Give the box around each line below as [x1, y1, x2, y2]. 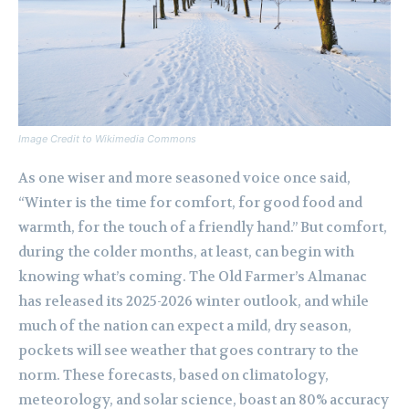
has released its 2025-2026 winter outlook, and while [18, 292, 369, 311]
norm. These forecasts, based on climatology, [18, 366, 329, 385]
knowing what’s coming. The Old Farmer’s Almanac [18, 267, 367, 287]
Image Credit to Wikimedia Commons [18, 132, 196, 146]
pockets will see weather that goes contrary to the [18, 341, 359, 361]
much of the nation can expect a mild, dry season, [18, 317, 351, 336]
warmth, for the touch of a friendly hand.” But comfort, [18, 218, 387, 237]
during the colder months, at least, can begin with [18, 243, 354, 262]
